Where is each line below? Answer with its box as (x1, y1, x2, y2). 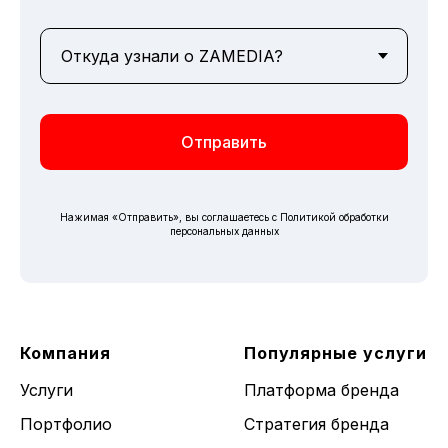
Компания (20, 342, 111, 363)
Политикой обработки (279, 210, 389, 223)
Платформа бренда (244, 379, 399, 400)
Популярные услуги (244, 342, 427, 363)
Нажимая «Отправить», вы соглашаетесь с (59, 210, 280, 223)
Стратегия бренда (244, 413, 389, 434)
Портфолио (20, 413, 112, 434)
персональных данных (169, 224, 279, 237)
